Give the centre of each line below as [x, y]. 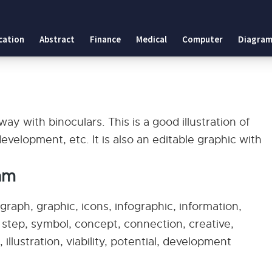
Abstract [57, 39]
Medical [151, 39]
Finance [105, 39]
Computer [202, 39]
